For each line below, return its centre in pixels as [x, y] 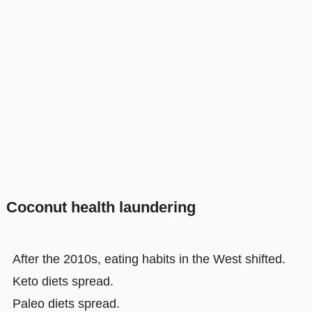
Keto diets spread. [63, 281]
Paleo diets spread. [66, 303]
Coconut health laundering [101, 207]
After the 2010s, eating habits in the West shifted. [149, 259]
